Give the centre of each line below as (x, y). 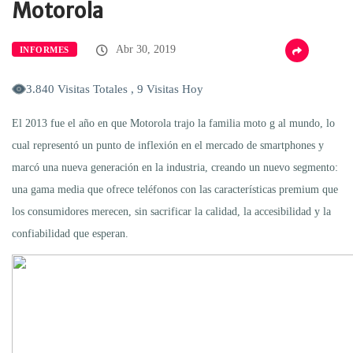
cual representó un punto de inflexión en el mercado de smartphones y (168, 145)
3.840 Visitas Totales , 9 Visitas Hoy (115, 89)
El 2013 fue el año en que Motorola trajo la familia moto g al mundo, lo (173, 123)
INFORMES (45, 49)
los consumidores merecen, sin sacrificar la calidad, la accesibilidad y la (171, 211)
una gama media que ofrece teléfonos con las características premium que (175, 189)
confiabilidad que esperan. (70, 233)
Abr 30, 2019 (144, 49)
